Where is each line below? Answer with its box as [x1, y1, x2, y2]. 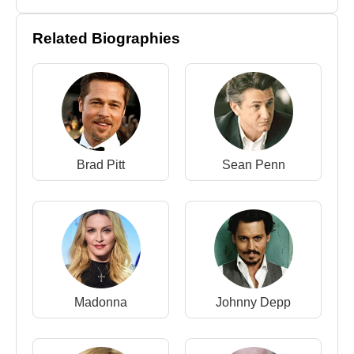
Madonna [74, 296, 127, 309]
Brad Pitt [77, 158, 125, 171]
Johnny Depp [216, 296, 291, 309]
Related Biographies [32, 30, 180, 47]
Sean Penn [221, 158, 285, 171]
